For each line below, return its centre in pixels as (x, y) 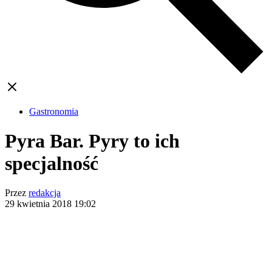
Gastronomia (54, 111)
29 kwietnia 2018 (39, 204)
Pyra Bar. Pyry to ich (92, 141)
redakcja (45, 193)
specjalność (52, 164)
